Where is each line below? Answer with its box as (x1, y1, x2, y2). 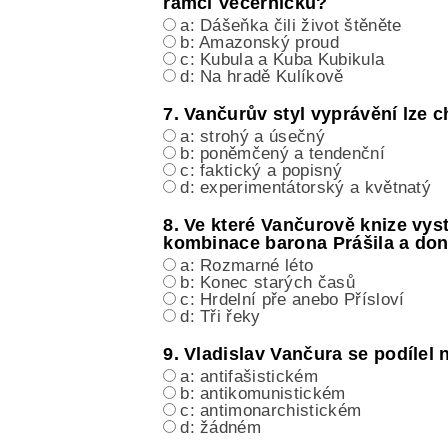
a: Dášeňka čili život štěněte (180, 16, 402, 36)
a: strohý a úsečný (180, 127, 325, 147)
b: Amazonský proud (180, 33, 339, 53)
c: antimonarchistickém (180, 401, 362, 421)
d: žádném (180, 418, 262, 438)
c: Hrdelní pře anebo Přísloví (180, 290, 405, 310)
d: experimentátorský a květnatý (180, 178, 432, 198)
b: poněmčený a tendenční (180, 144, 385, 164)
